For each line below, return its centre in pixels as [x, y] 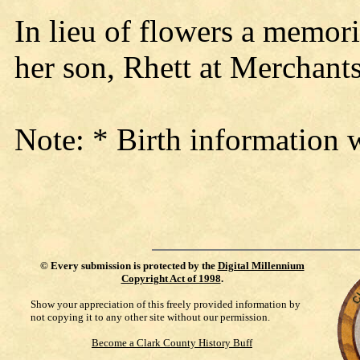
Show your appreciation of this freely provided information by [166, 304]
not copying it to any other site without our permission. [150, 317]
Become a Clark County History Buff [172, 343]
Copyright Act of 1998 [171, 278]
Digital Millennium [261, 266]
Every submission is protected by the [134, 266]
